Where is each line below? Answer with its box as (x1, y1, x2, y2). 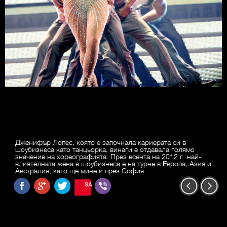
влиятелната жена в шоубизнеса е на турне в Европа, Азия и (15, 159, 211, 168)
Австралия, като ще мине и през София (15, 166, 144, 175)
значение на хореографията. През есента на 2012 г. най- (15, 152, 201, 161)
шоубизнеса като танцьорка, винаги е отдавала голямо (15, 144, 195, 154)
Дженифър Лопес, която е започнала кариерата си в (15, 137, 186, 147)
